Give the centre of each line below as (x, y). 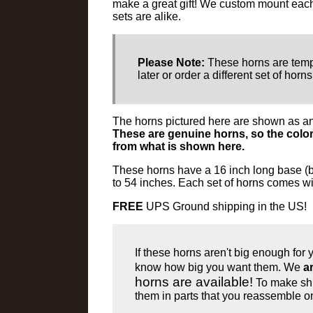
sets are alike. (146, 16)
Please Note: (171, 63)
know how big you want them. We (219, 267)
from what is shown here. (178, 146)
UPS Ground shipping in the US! (225, 206)
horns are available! (194, 282)
